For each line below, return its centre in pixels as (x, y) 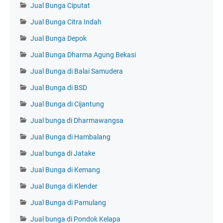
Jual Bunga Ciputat (60, 5)
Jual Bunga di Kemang (65, 169)
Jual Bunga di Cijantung (67, 104)
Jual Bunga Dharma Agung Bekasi (83, 55)
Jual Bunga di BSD (59, 87)
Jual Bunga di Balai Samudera (77, 71)
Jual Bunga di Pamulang (68, 202)
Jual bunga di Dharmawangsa (77, 120)
